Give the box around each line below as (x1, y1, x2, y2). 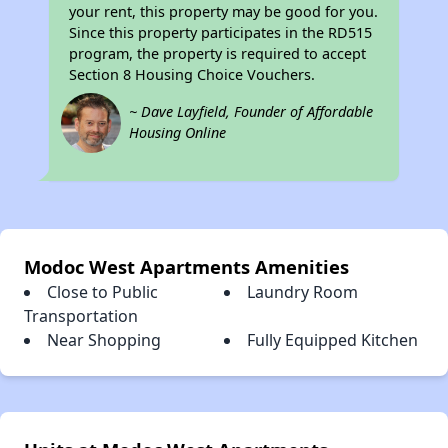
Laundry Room (247, 281, 358, 304)
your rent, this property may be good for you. (69, 2, 379, 22)
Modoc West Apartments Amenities (24, 254, 349, 280)
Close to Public (47, 281, 158, 304)
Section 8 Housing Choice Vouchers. (69, 65, 316, 85)
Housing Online (129, 123, 227, 143)
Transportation (24, 305, 138, 328)
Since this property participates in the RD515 (69, 23, 373, 43)
